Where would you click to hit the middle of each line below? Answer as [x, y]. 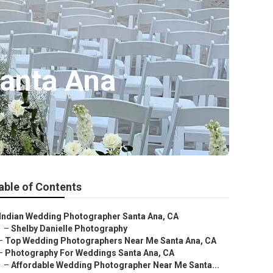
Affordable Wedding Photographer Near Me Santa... [115, 265]
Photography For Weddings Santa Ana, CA [90, 253]
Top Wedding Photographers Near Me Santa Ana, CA [111, 241]
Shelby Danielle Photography [69, 229]
